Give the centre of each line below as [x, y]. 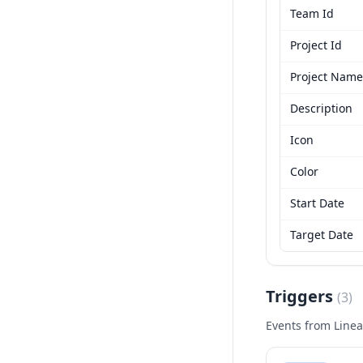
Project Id [316, 45]
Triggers [301, 296]
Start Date [317, 203]
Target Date [322, 235]
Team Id [312, 13]
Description [321, 108]
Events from [300, 325]
